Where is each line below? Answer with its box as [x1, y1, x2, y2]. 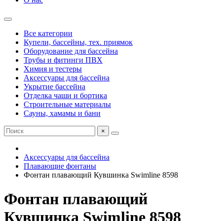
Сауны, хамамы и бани [24, 109, 101, 117]
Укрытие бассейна [24, 82, 85, 91]
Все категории [24, 29, 73, 37]
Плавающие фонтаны [24, 162, 96, 170]
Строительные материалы [24, 100, 111, 109]
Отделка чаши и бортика [24, 91, 107, 100]
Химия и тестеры [24, 65, 82, 73]
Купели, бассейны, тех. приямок [24, 38, 133, 46]
